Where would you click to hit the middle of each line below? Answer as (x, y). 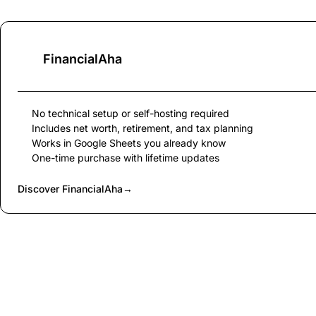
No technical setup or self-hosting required (130, 114)
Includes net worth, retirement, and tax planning (142, 128)
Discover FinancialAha (70, 189)
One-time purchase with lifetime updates (126, 158)
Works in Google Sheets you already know (129, 143)
